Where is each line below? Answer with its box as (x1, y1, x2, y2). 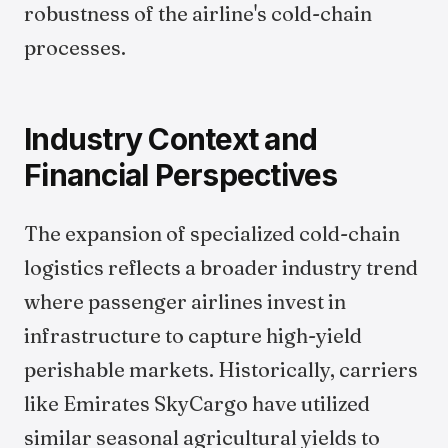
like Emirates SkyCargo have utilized (24, 391, 370, 416)
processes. (24, 35, 126, 60)
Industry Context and (24, 121, 317, 157)
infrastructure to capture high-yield (24, 323, 362, 348)
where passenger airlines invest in (24, 289, 346, 314)
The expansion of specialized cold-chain (24, 221, 400, 246)
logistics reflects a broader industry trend (24, 255, 418, 280)
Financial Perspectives (24, 157, 338, 193)
